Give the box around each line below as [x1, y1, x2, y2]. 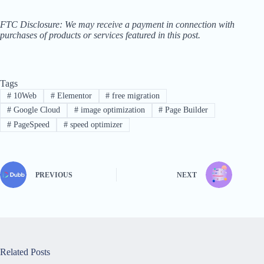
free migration [110, 91, 160, 101]
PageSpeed [11, 120, 49, 129]
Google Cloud [11, 105, 60, 115]
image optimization [78, 105, 145, 115]
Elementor [54, 91, 92, 101]
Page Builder [163, 105, 209, 115]
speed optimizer [67, 120, 123, 129]
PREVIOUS [35, 171, 72, 180]
